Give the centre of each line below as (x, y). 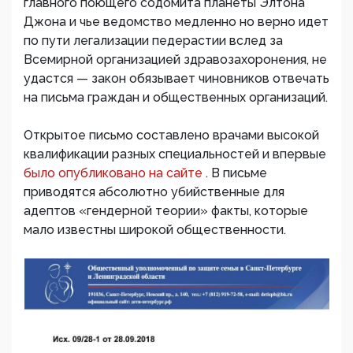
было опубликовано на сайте (115, 173)
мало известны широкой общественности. (155, 230)
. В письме (236, 173)
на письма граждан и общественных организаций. (176, 97)
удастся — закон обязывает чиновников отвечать (176, 78)
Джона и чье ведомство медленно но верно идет (176, 22)
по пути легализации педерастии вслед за (153, 41)
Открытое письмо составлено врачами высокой (171, 135)
